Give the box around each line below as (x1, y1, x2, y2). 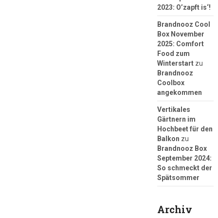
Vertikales (157, 105, 190, 113)
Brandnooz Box (157, 144, 207, 152)
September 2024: (157, 154, 212, 162)
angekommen (157, 88, 202, 96)
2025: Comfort (157, 39, 204, 48)
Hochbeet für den (157, 125, 213, 133)
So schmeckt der (157, 163, 212, 172)
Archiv (157, 202, 192, 216)
